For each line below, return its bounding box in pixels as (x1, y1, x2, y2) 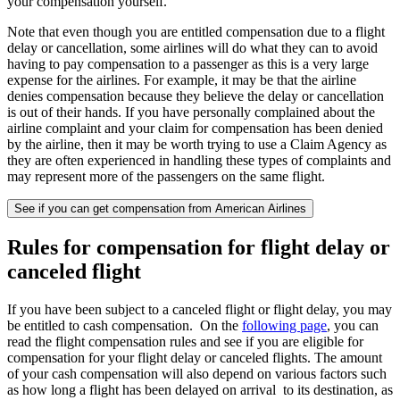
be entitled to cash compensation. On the (7, 317, 242, 333)
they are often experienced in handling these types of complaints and (7, 153, 391, 169)
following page (242, 317, 327, 333)
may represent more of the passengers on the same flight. (7, 169, 325, 185)
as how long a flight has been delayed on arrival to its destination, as (7, 381, 393, 397)
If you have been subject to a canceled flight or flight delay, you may (7, 301, 392, 317)
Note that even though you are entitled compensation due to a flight (7, 24, 385, 40)
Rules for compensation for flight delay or (7, 236, 390, 260)
